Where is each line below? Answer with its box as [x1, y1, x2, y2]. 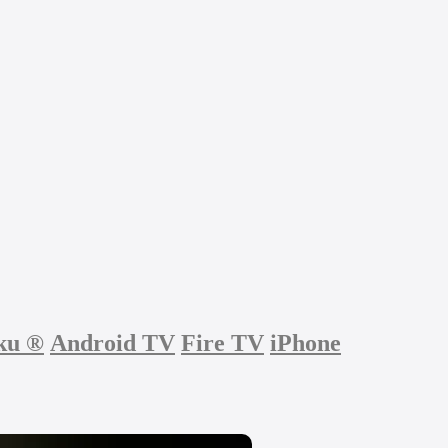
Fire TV [181, 330, 264, 357]
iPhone [270, 330, 341, 357]
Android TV [50, 330, 175, 357]
